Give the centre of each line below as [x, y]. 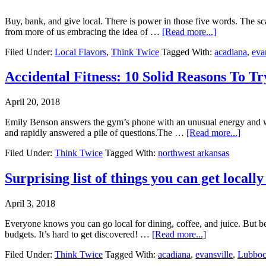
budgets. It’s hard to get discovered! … [78, 235]
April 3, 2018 [30, 204]
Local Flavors [80, 52]
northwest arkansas [194, 153]
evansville [214, 255]
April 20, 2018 [32, 102]
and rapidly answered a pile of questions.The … [96, 133]
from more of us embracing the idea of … [83, 31]
